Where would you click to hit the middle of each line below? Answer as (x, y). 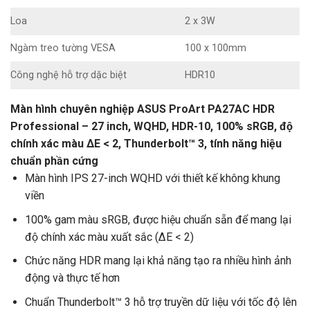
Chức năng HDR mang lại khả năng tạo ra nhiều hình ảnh (158, 261)
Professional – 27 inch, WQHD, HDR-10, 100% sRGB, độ (152, 127)
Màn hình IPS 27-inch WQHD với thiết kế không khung (152, 179)
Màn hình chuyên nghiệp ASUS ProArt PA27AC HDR (143, 109)
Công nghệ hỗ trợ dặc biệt (69, 75)
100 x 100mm (216, 48)
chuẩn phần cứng (54, 161)
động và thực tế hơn (72, 278)
